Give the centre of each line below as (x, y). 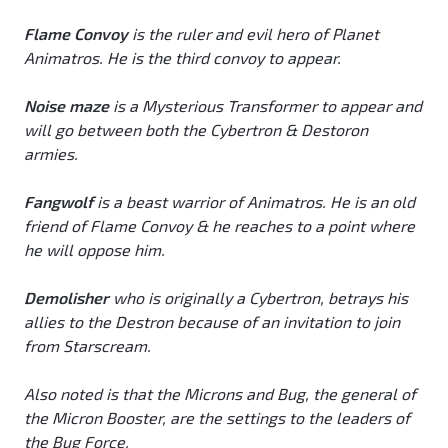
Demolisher (66, 298)
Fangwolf (58, 202)
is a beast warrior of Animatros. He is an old (254, 202)
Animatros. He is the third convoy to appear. (182, 58)
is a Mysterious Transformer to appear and (265, 106)
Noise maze (66, 106)
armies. (51, 154)
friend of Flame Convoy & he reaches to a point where (219, 226)
